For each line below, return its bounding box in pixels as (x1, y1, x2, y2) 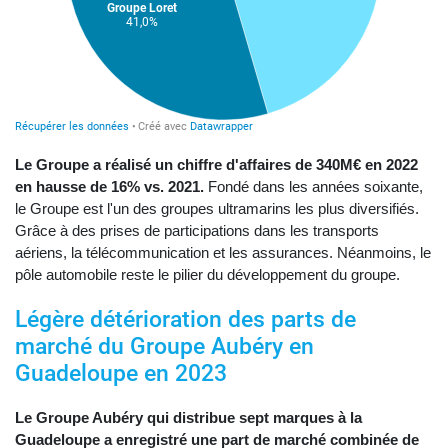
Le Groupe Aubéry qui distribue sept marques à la (15, 409, 362, 427)
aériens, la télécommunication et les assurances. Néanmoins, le (15, 244, 431, 262)
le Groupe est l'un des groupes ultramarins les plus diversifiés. (15, 200, 419, 218)
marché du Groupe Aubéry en (15, 333, 314, 361)
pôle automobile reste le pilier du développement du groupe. (15, 266, 400, 284)
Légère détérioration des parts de (15, 306, 356, 334)
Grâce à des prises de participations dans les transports (15, 222, 379, 240)
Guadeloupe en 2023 (15, 360, 227, 388)
